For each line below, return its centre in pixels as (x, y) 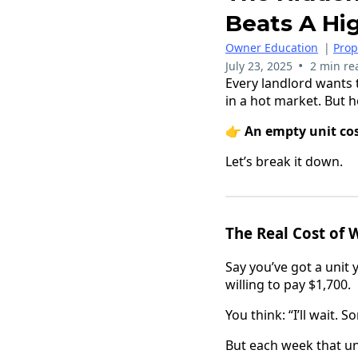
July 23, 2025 (259, 66)
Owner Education (272, 47)
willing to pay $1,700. (288, 284)
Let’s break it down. (284, 161)
